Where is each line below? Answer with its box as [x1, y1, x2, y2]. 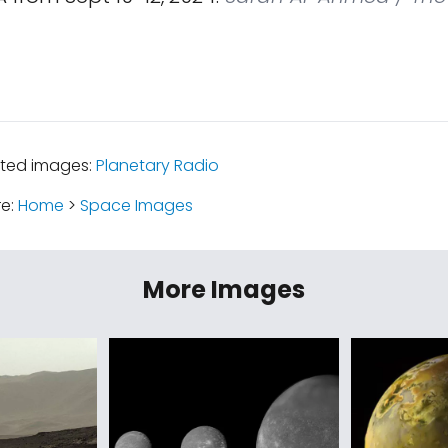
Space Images [79, 194, 193, 217]
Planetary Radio [95, 154, 219, 177]
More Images [143, 273, 305, 306]
